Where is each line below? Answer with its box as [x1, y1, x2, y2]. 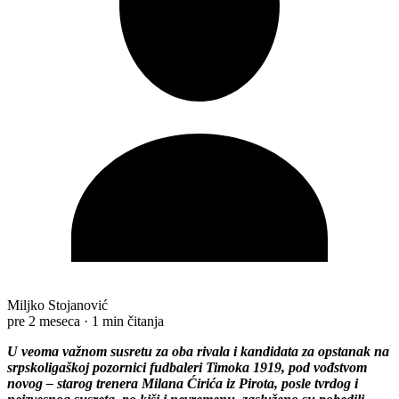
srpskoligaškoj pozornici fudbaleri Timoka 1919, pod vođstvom [7, 359, 367, 375]
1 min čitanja [92, 313, 164, 329]
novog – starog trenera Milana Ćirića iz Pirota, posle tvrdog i [7, 375, 358, 391]
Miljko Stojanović [7, 297, 108, 313]
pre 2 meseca [7, 313, 80, 329]
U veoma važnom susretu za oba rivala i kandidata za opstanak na [7, 343, 389, 359]
